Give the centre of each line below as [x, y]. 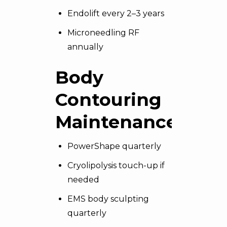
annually [85, 47]
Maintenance [116, 122]
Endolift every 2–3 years [116, 13]
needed [83, 180]
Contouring [108, 100]
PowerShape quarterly [114, 146]
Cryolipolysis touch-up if [116, 165]
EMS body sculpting [108, 199]
